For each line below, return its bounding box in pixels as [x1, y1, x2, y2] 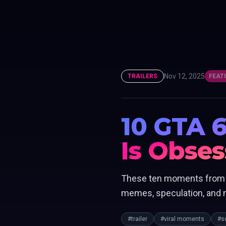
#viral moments [160, 215, 204, 222]
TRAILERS [128, 73, 157, 80]
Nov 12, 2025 [164, 72, 205, 80]
